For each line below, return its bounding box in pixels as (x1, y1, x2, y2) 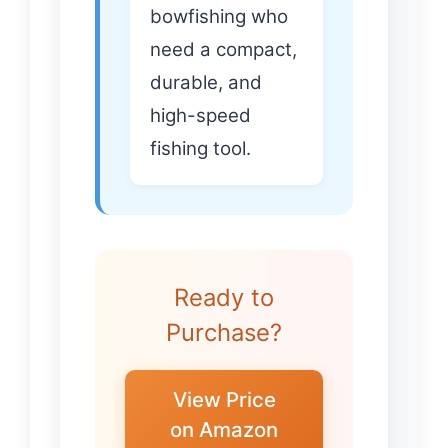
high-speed (150, 104, 251, 128)
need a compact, (150, 38, 297, 62)
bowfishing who (150, 5, 288, 29)
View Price (172, 387, 276, 413)
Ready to (174, 283, 274, 313)
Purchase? (166, 318, 282, 348)
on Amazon (170, 417, 278, 443)
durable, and (150, 71, 262, 95)
